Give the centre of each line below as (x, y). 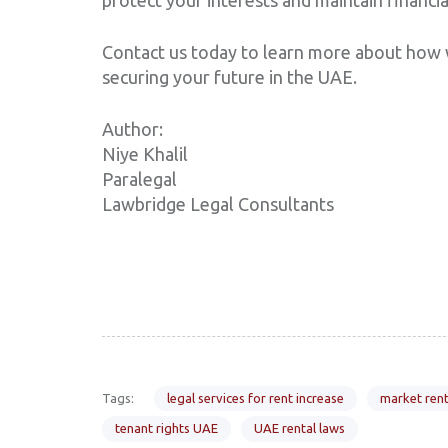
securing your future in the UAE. (229, 76)
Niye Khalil (145, 153)
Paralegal (139, 178)
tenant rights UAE (166, 428)
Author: (132, 128)
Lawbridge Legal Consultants (218, 203)
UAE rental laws (299, 428)
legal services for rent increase (255, 397)
